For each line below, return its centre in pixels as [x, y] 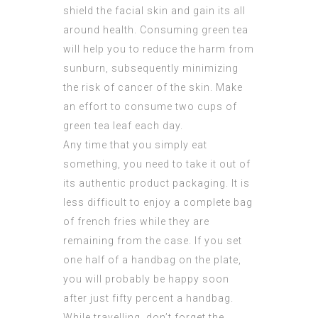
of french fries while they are [136, 222]
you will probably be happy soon [146, 279]
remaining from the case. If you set [153, 241]
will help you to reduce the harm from [159, 49]
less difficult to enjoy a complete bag [158, 203]
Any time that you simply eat [135, 145]
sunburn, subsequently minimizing [151, 68]
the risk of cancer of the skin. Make [153, 88]
